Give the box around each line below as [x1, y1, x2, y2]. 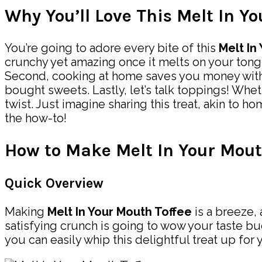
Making [5, 205, 47, 219]
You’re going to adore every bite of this [5, 41, 219, 56]
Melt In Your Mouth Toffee [47, 205, 192, 219]
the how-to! [5, 111, 67, 126]
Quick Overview [5, 175, 104, 192]
